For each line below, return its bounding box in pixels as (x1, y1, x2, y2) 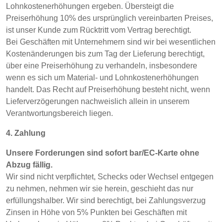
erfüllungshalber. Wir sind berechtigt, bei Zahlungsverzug (6, 196, 206, 205)
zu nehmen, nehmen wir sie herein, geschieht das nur (6, 184, 193, 193)
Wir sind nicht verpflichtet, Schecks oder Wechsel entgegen (6, 172, 214, 181)
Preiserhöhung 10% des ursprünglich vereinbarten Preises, (6, 14, 213, 22)
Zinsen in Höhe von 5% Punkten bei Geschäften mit (6, 208, 187, 217)
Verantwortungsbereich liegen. (6, 109, 113, 117)
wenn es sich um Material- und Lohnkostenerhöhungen (6, 73, 199, 82)
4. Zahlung (6, 129, 46, 137)
